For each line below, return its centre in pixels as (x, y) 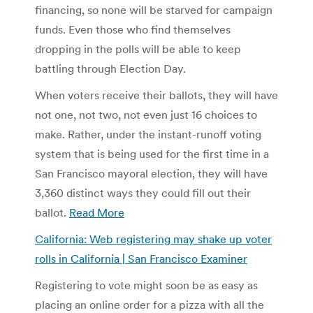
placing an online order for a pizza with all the (150, 304)
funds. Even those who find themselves (133, 29)
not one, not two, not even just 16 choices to (146, 114)
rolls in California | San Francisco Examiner (141, 258)
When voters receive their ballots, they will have (156, 95)
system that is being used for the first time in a (152, 153)
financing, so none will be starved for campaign (154, 9)
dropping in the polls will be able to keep (138, 49)
